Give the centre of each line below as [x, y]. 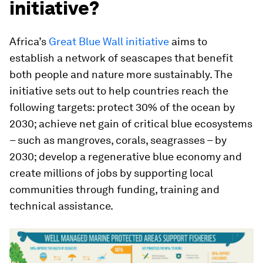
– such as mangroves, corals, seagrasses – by [118, 140]
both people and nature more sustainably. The [121, 74]
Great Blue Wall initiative [109, 41]
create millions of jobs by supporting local [111, 173]
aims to [188, 41]
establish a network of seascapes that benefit [121, 58]
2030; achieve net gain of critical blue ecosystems [131, 124]
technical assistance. [61, 206]
